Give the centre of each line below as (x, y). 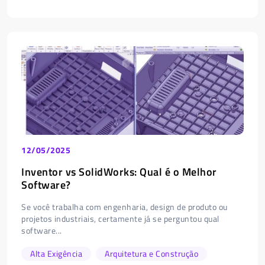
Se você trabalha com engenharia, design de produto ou (125, 206)
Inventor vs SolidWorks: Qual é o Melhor (119, 172)
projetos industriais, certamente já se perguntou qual (120, 218)
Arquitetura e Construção (151, 253)
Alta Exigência (56, 253)
